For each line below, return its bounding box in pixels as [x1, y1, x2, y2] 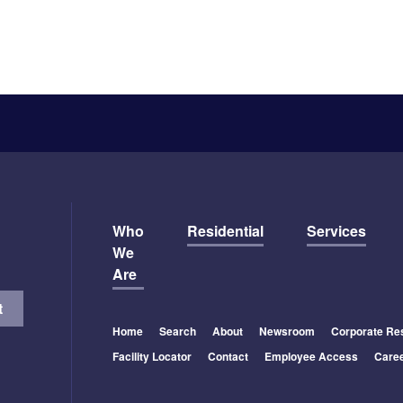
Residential [186, 219, 264, 241]
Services [306, 219, 366, 241]
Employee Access [264, 347, 358, 364]
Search [158, 322, 196, 339]
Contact [207, 347, 248, 364]
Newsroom [258, 322, 315, 339]
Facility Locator [112, 347, 192, 364]
